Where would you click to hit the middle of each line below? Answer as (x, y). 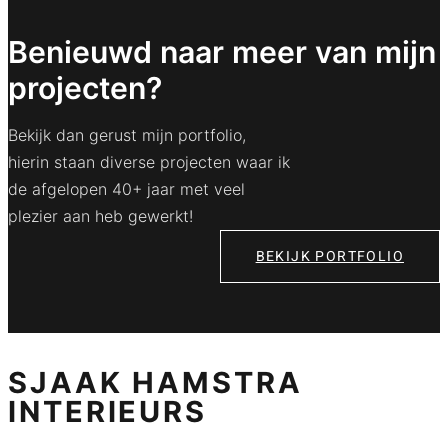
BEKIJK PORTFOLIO (329, 256)
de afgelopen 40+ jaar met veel (126, 188)
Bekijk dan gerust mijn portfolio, (127, 134)
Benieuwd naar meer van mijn (222, 51)
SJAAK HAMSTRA (155, 382)
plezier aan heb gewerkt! (100, 215)
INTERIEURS (107, 411)
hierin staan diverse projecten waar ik (149, 161)
